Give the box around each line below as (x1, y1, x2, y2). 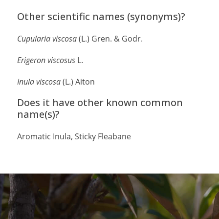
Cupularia (17, 33, 50, 44)
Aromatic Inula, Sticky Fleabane (17, 131, 131, 142)
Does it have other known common (17, 96, 183, 109)
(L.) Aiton (61, 76, 95, 87)
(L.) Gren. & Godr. (77, 33, 143, 44)
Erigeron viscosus (17, 55, 75, 66)
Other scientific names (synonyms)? (17, 10, 185, 23)
